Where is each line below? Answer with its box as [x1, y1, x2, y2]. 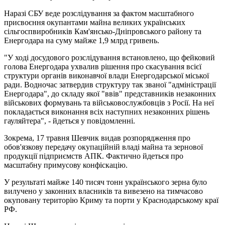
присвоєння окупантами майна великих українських [4, 18, 185, 27]
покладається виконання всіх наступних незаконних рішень [4, 107, 209, 116]
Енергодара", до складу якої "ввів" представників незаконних [4, 89, 216, 98]
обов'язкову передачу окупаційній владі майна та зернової [4, 142, 203, 151]
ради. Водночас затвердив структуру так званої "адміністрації [4, 80, 216, 89]
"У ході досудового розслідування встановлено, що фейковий [4, 53, 215, 62]
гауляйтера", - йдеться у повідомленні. [4, 116, 135, 125]
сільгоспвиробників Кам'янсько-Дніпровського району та [4, 27, 201, 36]
